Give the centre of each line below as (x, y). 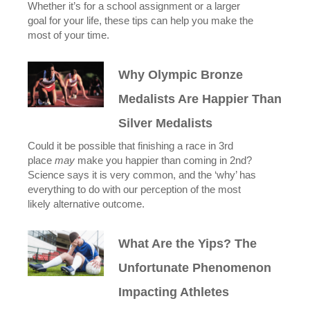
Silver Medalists (166, 123)
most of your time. (69, 35)
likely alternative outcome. (86, 204)
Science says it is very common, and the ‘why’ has (142, 175)
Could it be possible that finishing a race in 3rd (130, 146)
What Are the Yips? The (188, 244)
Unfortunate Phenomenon (195, 268)
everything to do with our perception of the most (134, 190)
